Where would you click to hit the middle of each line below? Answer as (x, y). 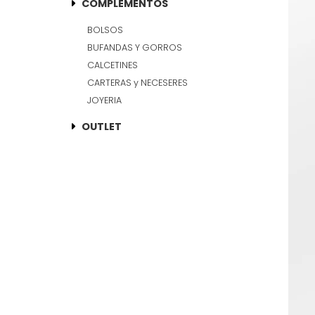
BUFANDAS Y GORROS (135, 47)
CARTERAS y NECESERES (137, 82)
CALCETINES (112, 65)
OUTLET (102, 126)
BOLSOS (105, 30)
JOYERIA (104, 100)
